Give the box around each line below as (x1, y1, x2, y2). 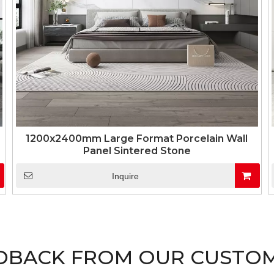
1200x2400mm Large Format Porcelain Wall (26, 133, 248, 144)
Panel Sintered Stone (83, 145, 191, 157)
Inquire (111, 171, 139, 181)
